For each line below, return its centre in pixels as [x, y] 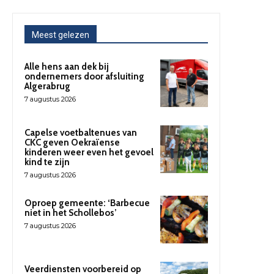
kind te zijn [47, 162]
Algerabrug [47, 87]
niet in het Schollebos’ [71, 213]
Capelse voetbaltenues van [81, 133]
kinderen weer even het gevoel [89, 153]
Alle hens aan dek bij [67, 67]
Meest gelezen [61, 35]
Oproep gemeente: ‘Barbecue [87, 203]
